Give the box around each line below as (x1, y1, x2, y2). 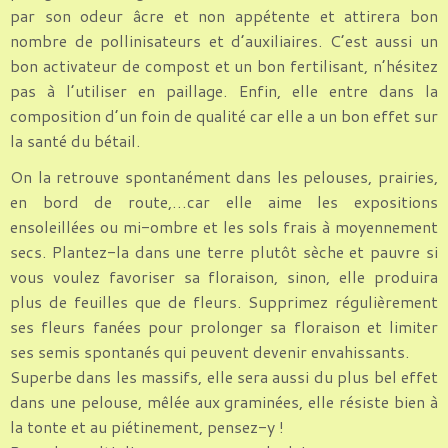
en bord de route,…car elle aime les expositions (10, 189, 438, 213)
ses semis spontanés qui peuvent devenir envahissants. (10, 339, 409, 363)
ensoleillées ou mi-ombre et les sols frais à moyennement (10, 214, 438, 238)
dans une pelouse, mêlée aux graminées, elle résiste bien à (10, 389, 438, 413)
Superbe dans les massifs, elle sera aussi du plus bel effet (10, 364, 438, 388)
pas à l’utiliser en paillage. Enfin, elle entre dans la (10, 78, 438, 102)
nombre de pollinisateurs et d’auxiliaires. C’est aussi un (10, 28, 438, 52)
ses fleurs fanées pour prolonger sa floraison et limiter (10, 314, 438, 338)
